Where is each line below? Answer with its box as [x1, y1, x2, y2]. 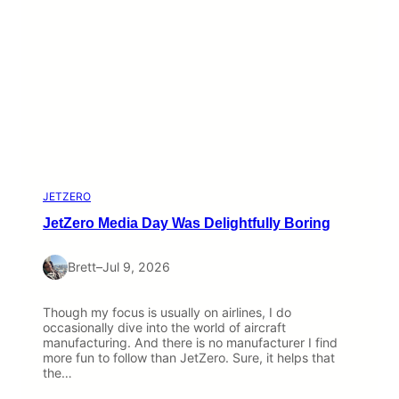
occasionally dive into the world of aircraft [43, 320, 286, 336]
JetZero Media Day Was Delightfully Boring [43, 215, 330, 232]
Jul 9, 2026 [102, 259, 170, 275]
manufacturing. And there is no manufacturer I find [43, 335, 338, 351]
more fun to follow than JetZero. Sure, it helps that [43, 350, 335, 366]
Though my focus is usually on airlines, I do [43, 305, 291, 321]
